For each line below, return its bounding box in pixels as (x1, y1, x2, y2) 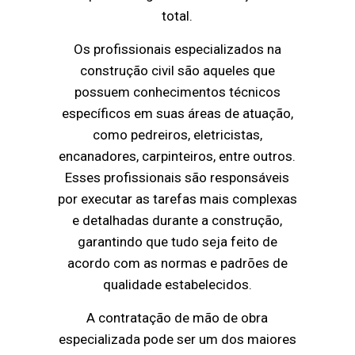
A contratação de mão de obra (86, 310, 269, 326)
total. (162, 8, 193, 25)
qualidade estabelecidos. (102, 277, 252, 293)
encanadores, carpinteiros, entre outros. (59, 148, 296, 165)
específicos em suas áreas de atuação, (61, 105, 293, 122)
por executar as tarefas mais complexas (57, 191, 297, 208)
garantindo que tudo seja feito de (77, 234, 277, 250)
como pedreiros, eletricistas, (92, 127, 262, 143)
